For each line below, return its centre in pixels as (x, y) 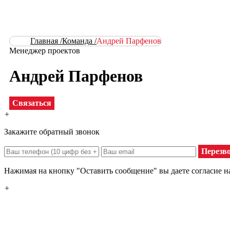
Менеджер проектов (45, 51)
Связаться (32, 103)
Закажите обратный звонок (52, 132)
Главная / (46, 41)
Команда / (79, 41)
